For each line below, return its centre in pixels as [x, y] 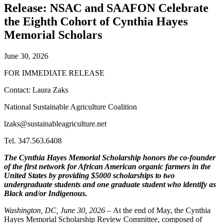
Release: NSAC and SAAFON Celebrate [106, 8]
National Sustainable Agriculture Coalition [70, 107]
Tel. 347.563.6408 [33, 140]
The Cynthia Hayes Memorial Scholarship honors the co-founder [110, 157]
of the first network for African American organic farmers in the [107, 166]
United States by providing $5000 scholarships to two [89, 175]
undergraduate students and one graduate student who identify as [110, 184]
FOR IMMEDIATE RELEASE [54, 73]
